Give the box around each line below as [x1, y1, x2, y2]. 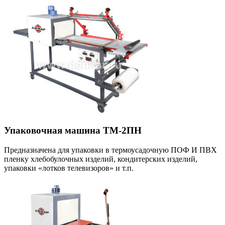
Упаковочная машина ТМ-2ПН [4, 125, 142, 136]
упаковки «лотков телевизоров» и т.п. [4, 163, 134, 172]
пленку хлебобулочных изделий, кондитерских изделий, [4, 154, 197, 163]
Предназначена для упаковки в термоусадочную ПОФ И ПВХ [4, 145, 217, 154]
